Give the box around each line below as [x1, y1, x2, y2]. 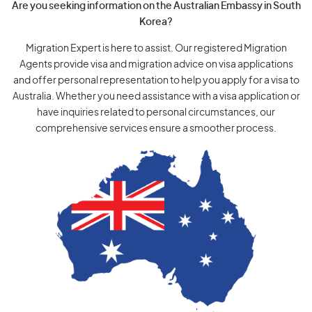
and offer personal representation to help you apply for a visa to [13, 76, 299, 86]
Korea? [139, 17, 173, 27]
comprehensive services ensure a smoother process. [36, 124, 276, 134]
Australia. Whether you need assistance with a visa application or [12, 92, 300, 102]
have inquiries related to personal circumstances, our [37, 108, 275, 118]
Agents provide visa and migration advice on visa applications [19, 60, 293, 70]
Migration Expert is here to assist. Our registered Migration [25, 44, 287, 54]
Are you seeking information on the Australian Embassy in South [11, 1, 301, 11]
